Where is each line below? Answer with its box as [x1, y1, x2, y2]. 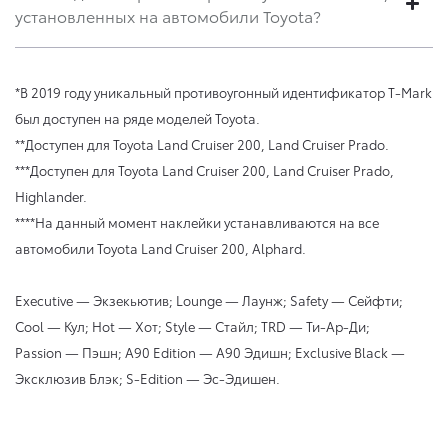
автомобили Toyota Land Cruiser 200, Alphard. [15, 239, 306, 258]
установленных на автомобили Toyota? [15, 4, 321, 28]
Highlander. [15, 187, 87, 206]
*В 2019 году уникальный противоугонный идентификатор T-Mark [15, 83, 432, 102]
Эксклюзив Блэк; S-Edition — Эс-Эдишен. [15, 369, 280, 388]
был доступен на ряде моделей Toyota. [15, 109, 260, 128]
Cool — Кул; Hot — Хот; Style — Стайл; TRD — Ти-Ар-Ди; [15, 317, 370, 336]
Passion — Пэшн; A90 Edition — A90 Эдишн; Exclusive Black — [15, 343, 405, 362]
